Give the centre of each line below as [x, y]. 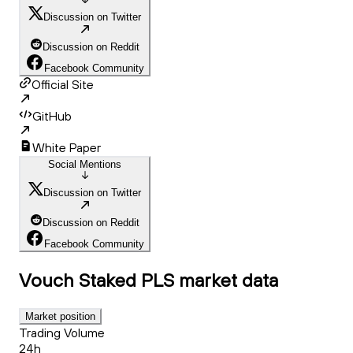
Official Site [63, 85]
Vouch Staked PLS [97, 280]
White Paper [67, 148]
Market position [60, 317]
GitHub [52, 116]
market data [229, 280]
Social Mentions [85, 165]
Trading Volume [62, 333]
